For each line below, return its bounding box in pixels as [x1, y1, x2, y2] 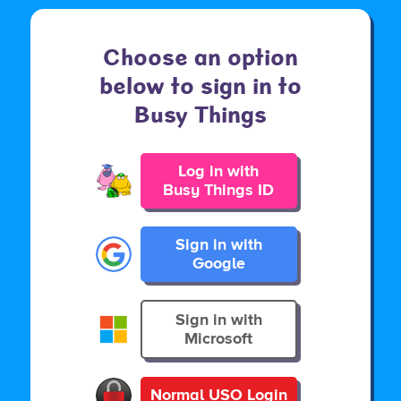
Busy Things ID [163, 180, 274, 200]
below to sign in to [99, 64, 302, 100]
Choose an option [103, 35, 298, 72]
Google [192, 253, 245, 273]
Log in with [178, 161, 259, 181]
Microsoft [184, 328, 252, 348]
